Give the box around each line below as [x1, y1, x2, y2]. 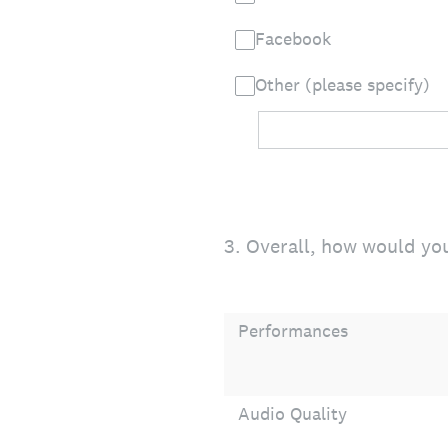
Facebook [255, 27, 336, 50]
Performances [238, 319, 348, 342]
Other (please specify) [255, 73, 430, 96]
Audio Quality [238, 402, 347, 425]
